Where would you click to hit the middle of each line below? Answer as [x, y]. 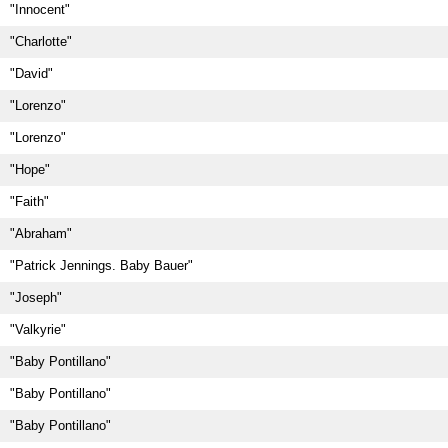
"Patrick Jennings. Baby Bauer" [101, 265]
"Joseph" [36, 297]
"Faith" [29, 201]
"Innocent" [40, 9]
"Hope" [30, 169]
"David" [31, 73]
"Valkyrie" [38, 329]
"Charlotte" [41, 41]
